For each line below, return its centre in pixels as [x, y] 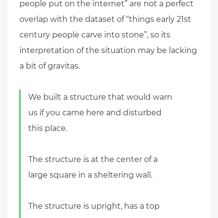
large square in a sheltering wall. [91, 175]
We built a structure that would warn [100, 97]
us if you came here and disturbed [95, 112]
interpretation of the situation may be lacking [108, 50]
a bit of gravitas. [50, 66]
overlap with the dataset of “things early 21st [105, 19]
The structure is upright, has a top [94, 206]
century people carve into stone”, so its [95, 35]
